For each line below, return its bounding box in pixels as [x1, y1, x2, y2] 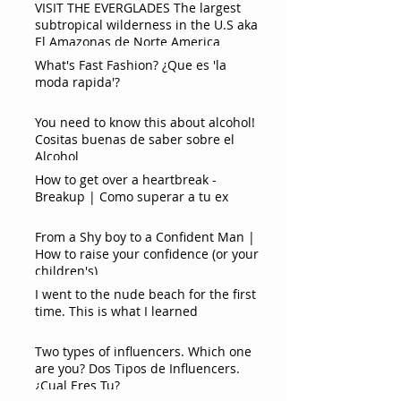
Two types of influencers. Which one [35, 342, 252, 360]
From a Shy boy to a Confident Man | [35, 227, 255, 245]
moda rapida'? [35, 73, 120, 90]
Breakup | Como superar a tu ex [35, 187, 228, 205]
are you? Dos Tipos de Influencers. [35, 359, 240, 377]
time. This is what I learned [35, 302, 198, 320]
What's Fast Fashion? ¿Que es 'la [35, 55, 226, 73]
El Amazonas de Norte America [35, 32, 220, 50]
